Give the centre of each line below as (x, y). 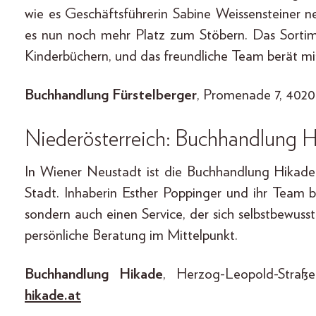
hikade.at (53, 295)
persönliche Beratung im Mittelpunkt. (131, 235)
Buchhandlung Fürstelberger (111, 95)
